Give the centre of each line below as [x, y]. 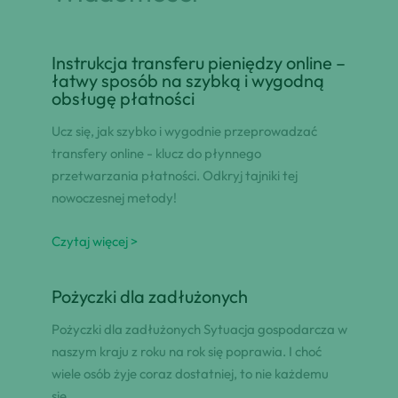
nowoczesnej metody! [114, 198]
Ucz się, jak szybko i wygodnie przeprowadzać [184, 131]
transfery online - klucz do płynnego [156, 154]
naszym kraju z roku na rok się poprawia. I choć [186, 352]
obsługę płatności [123, 99]
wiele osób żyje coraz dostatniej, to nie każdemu [190, 374]
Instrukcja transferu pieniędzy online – [198, 63]
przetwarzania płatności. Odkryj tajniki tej [174, 176]
